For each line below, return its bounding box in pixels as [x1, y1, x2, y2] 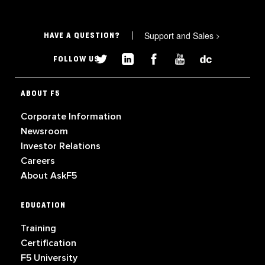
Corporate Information [21, 111, 121, 123]
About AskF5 [21, 170, 77, 182]
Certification [21, 237, 76, 250]
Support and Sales [144, 30, 216, 41]
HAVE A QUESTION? [44, 31, 121, 40]
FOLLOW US [53, 55, 99, 63]
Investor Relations [21, 140, 101, 153]
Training [21, 222, 56, 235]
